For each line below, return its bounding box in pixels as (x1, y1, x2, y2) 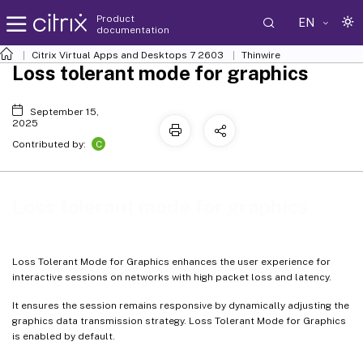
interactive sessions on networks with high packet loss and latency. (12, 271, 331, 283)
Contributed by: (12, 139, 88, 150)
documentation (96, 23, 169, 36)
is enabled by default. (12, 330, 115, 342)
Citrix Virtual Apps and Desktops (32, 49, 187, 61)
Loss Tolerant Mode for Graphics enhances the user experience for (12, 255, 331, 267)
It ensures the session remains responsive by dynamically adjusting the (12, 299, 349, 311)
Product (96, 12, 135, 24)
